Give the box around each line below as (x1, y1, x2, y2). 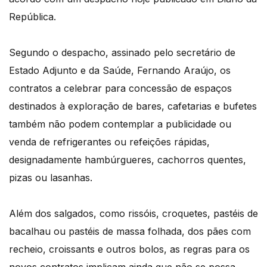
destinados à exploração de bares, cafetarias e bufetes (9, 100, 257, 113)
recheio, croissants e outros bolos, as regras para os (9, 243, 250, 256)
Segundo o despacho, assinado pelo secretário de (9, 46, 235, 59)
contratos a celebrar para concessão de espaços (9, 82, 232, 95)
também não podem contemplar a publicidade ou (9, 118, 231, 131)
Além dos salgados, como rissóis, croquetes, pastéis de (9, 207, 258, 220)
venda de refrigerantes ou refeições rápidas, (9, 136, 210, 148)
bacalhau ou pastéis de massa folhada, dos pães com (9, 225, 251, 238)
